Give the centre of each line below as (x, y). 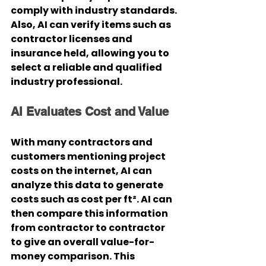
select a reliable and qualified (87, 67)
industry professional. (66, 82)
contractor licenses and (72, 39)
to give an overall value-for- (83, 242)
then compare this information (90, 213)
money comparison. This (74, 256)
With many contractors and (83, 142)
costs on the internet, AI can (82, 171)
